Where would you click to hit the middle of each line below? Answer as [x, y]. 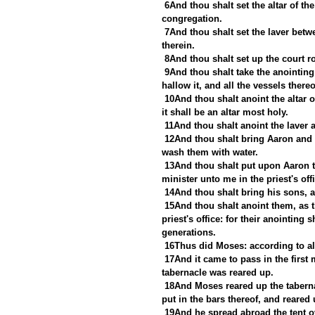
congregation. [192, 18]
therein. [178, 45]
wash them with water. [210, 152]
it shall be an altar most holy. [225, 112]
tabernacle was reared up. [218, 272]
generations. [189, 232]
